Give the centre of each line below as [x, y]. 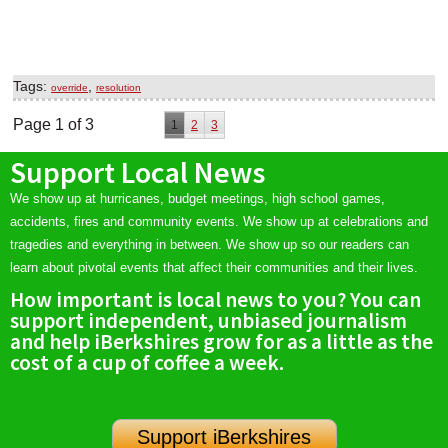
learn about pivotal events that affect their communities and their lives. [214, 268]
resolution [118, 88]
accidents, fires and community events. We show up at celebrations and [219, 222]
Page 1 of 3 [53, 125]
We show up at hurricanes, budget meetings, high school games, [197, 199]
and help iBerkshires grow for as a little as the [221, 342]
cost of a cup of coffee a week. [147, 363]
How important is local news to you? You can [215, 300]
